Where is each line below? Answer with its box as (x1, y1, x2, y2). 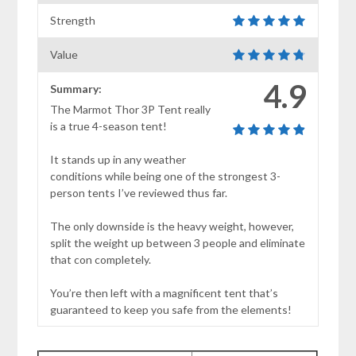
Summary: (50, 81, 103, 95)
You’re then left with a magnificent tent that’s (50, 285, 279, 300)
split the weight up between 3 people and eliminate (50, 235, 306, 250)
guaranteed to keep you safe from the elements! (50, 302, 292, 316)
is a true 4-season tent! (50, 118, 168, 133)
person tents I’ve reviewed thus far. (50, 185, 228, 199)
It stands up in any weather (50, 152, 187, 166)
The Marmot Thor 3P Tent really (50, 102, 211, 116)
